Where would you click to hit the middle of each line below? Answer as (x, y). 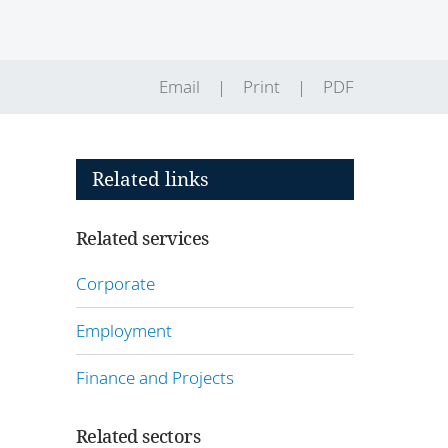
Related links (150, 178)
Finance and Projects (155, 377)
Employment (124, 330)
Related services (142, 237)
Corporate (115, 283)
